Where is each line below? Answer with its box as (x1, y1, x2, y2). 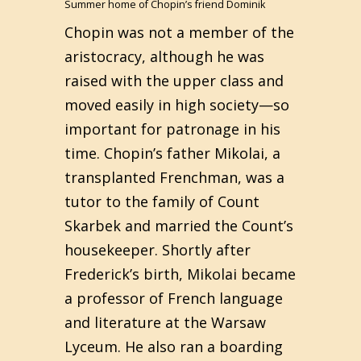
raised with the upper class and (64, 71, 284, 90)
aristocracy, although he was (64, 47, 264, 66)
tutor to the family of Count (64, 192, 259, 211)
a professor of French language (64, 288, 283, 308)
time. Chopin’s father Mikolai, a (64, 143, 280, 163)
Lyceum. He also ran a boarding (64, 337, 283, 356)
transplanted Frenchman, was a (64, 168, 284, 187)
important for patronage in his (64, 119, 280, 139)
